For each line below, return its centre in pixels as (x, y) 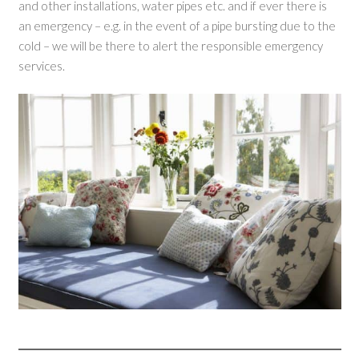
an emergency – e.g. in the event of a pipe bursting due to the (177, 25)
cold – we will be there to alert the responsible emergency (170, 45)
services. (41, 65)
